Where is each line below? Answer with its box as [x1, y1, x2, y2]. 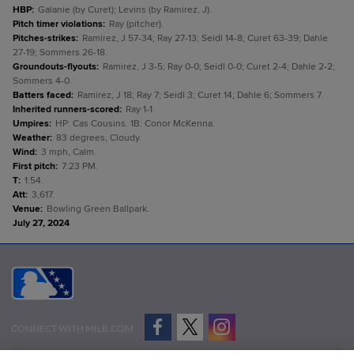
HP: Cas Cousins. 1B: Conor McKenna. [55, 118, 215, 130]
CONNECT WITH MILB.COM [11, 322, 134, 334]
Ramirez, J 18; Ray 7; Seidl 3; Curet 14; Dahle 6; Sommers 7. [77, 89, 323, 101]
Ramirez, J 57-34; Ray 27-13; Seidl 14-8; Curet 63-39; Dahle [82, 32, 328, 44]
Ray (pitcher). [109, 18, 164, 30]
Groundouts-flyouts [13, 61, 96, 73]
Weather [13, 132, 50, 144]
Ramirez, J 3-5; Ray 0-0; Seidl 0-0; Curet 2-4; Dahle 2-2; [103, 61, 335, 73]
